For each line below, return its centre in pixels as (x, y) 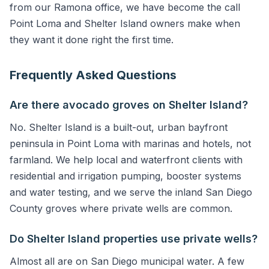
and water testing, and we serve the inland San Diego (131, 192)
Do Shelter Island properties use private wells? (134, 239)
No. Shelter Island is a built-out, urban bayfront (119, 127)
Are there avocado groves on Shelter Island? (129, 105)
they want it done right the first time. (92, 40)
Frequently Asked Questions (93, 75)
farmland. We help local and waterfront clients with (126, 160)
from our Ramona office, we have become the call (125, 7)
